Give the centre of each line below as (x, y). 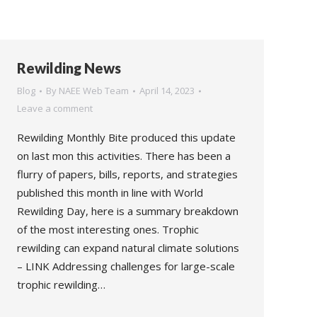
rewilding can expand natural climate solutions (128, 248)
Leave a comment (55, 108)
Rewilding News (69, 68)
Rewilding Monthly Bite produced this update (126, 137)
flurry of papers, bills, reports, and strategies (127, 174)
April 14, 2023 (167, 91)
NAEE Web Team (94, 91)
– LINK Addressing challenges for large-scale (126, 266)
